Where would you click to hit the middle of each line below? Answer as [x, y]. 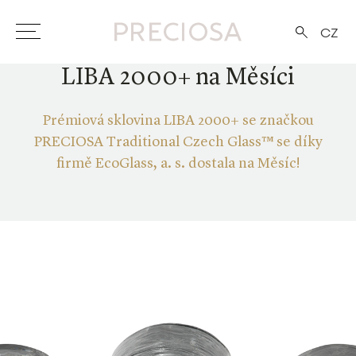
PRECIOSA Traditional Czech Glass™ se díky [178, 142]
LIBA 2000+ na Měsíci [178, 78]
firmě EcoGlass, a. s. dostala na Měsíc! [178, 164]
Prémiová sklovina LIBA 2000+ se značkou [178, 121]
